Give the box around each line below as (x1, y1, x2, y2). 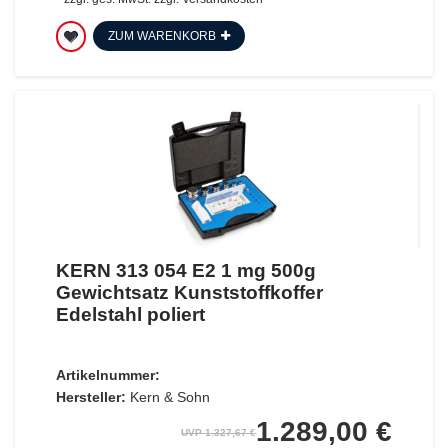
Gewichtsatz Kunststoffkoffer (55, 282, 323, 304)
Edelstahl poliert (55, 304, 205, 326)
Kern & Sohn (129, 389, 210, 406)
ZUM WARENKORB (107, 28, 216, 43)
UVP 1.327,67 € (181, 427, 257, 439)
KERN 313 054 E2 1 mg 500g (55, 260, 316, 282)
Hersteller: (55, 389, 126, 406)
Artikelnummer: (55, 367, 160, 384)
